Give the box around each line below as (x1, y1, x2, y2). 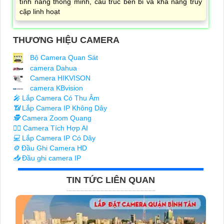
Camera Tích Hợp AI (23, 124, 88, 132)
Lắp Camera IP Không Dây (22, 104, 107, 112)
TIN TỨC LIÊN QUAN (66, 175, 155, 185)
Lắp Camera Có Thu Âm (22, 94, 99, 102)
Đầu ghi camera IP (20, 154, 81, 162)
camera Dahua (28, 64, 77, 72)
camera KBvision (28, 84, 83, 92)
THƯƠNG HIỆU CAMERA (13, 35, 119, 45)
